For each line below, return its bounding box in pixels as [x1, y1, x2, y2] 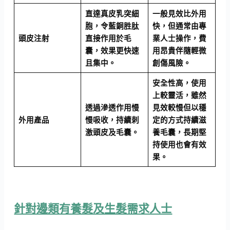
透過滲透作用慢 [85, 102, 139, 113]
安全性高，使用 [152, 78, 206, 88]
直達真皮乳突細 [85, 8, 139, 19]
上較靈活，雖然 [152, 90, 206, 101]
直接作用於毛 [85, 33, 131, 44]
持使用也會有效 [152, 139, 206, 150]
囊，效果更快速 [85, 45, 139, 56]
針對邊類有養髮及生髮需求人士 [14, 200, 172, 216]
